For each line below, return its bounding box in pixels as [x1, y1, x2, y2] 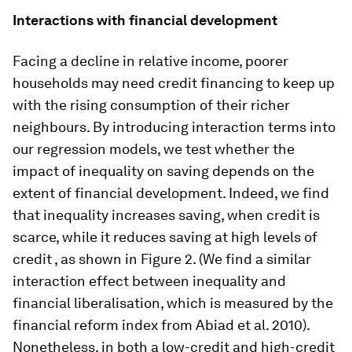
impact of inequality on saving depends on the [13, 163, 314, 180]
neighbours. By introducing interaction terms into [13, 119, 335, 136]
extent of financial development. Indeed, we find [13, 185, 329, 202]
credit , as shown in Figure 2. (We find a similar [13, 251, 311, 268]
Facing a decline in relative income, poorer [13, 53, 288, 70]
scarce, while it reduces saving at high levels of [13, 229, 317, 246]
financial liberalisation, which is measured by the [13, 295, 333, 312]
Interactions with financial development [13, 12, 277, 29]
